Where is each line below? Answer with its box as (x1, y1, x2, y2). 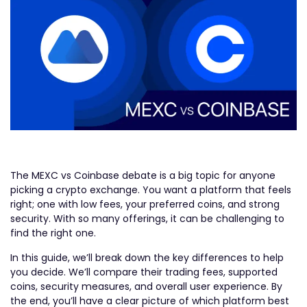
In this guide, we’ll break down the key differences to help (10, 250, 284, 265)
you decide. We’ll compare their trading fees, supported (10, 265, 278, 279)
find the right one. (10, 226, 99, 241)
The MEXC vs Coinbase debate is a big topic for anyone (10, 169, 275, 183)
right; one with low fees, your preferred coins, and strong (10, 197, 280, 212)
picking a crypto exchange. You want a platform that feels (10, 183, 291, 197)
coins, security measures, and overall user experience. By (10, 279, 282, 293)
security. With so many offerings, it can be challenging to (10, 212, 284, 226)
